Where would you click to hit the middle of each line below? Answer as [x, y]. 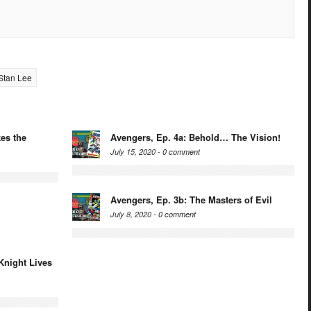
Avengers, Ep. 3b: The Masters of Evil [191, 200]
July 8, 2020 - [134, 215]
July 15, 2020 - [136, 152]
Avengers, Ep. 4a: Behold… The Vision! [195, 137]
